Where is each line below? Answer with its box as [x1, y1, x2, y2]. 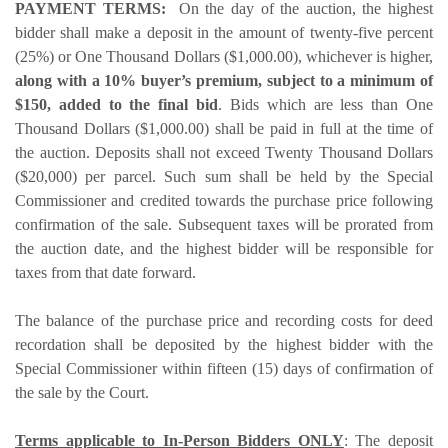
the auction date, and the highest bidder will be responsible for [15, 239, 433, 257]
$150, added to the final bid [15, 95, 219, 113]
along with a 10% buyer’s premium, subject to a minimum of [15, 71, 433, 89]
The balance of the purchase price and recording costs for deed [15, 311, 433, 329]
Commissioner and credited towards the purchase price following [15, 191, 433, 209]
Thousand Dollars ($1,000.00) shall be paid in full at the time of [15, 119, 433, 137]
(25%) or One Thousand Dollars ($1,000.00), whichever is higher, [15, 47, 433, 65]
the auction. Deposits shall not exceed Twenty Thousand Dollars [15, 143, 433, 161]
